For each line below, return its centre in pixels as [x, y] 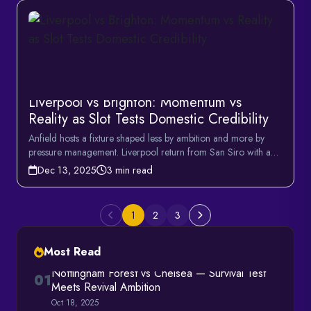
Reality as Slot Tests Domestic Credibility [149, 119]
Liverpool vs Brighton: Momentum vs [135, 102]
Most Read [72, 252]
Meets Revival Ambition [106, 287]
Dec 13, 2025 [67, 170]
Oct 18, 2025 [75, 303]
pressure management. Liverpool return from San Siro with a [150, 152]
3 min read [129, 170]
